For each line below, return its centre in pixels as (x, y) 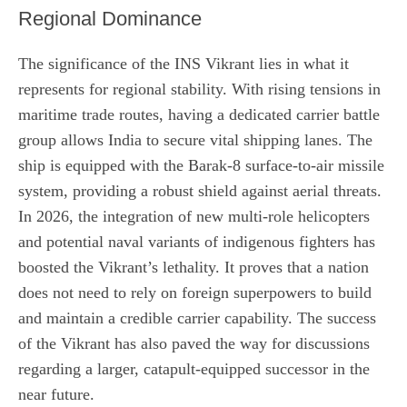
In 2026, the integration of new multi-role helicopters (194, 216)
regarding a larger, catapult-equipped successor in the (194, 368)
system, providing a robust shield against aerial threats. (200, 190)
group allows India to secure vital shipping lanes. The (195, 139)
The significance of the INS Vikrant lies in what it (184, 63)
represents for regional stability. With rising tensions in (199, 89)
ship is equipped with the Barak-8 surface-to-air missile (201, 165)
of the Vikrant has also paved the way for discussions (194, 343)
